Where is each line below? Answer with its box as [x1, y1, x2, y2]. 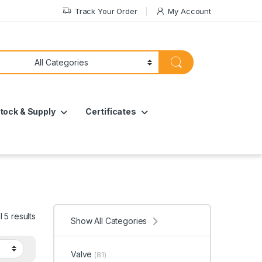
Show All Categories [71, 215, 147, 226]
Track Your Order [74, 6, 137, 16]
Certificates [85, 106, 136, 117]
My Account [168, 6, 211, 16]
